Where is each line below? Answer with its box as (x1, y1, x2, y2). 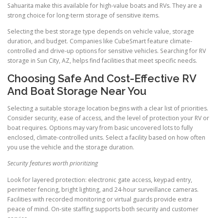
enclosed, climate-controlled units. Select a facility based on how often (7, 133, 205, 142)
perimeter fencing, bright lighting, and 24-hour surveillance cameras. (7, 185, 199, 194)
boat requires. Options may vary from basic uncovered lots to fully (7, 124, 193, 132)
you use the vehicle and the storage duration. (7, 143, 134, 152)
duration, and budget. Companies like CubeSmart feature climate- (7, 37, 192, 46)
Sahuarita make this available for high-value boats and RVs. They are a (7, 1, 202, 10)
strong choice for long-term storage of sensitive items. (7, 11, 160, 19)
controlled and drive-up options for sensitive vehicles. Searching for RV (7, 47, 206, 55)
